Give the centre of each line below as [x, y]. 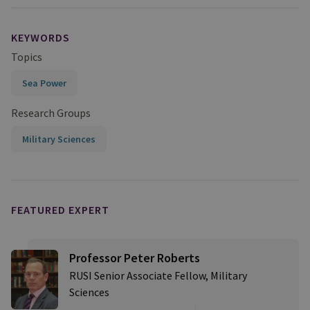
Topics [27, 57]
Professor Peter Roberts [135, 258]
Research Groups [51, 113]
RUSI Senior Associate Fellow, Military [158, 275]
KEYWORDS [40, 37]
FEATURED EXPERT [60, 210]
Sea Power [44, 83]
